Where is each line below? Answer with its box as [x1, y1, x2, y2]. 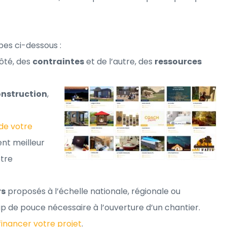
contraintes [32, 55, 84, 67]
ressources [155, 55, 202, 67]
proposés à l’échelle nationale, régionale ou [6, 185, 180, 197]
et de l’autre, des [84, 55, 155, 67]
